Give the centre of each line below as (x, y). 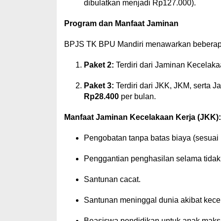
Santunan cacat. (112, 179)
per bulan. (137, 96)
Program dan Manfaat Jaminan (121, 23)
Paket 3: (99, 86)
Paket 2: (99, 65)
